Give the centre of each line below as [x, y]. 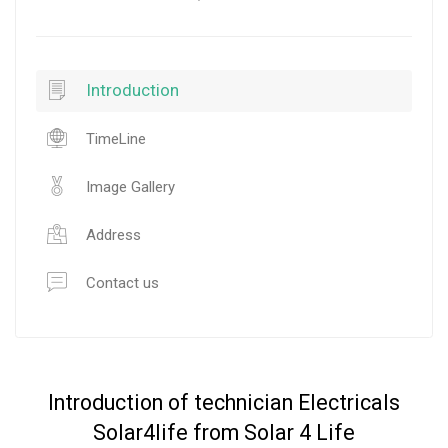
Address [111, 234]
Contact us [120, 282]
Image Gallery [128, 186]
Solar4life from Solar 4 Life [224, 432]
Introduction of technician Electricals [224, 402]
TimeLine [113, 138]
